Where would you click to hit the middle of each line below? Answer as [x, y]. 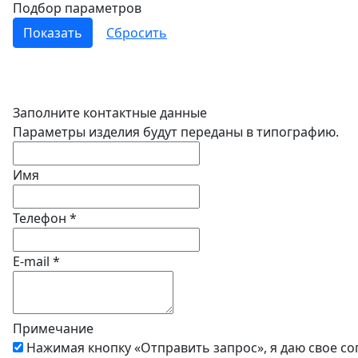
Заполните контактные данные [110, 113]
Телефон [41, 218]
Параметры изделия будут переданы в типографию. [176, 132]
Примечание [53, 328]
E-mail [33, 261]
